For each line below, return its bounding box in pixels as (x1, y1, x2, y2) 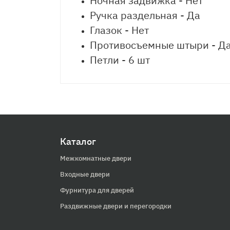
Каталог (60, 136, 96, 147)
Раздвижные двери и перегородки (60, 202, 171, 210)
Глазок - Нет (90, 23, 149, 37)
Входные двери (60, 170, 110, 179)
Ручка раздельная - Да (90, 8, 200, 22)
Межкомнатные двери (60, 154, 131, 163)
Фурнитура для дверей (60, 186, 134, 195)
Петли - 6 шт (90, 53, 150, 67)
